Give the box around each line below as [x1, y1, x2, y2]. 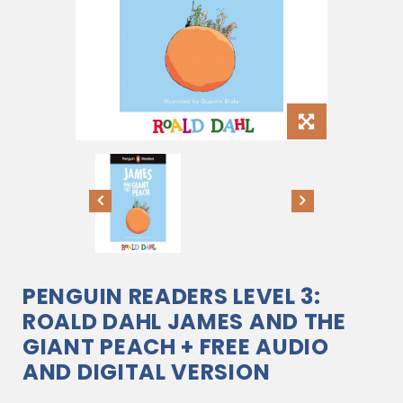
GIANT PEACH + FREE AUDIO [22, 332, 329, 362]
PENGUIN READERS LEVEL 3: [22, 282, 321, 311]
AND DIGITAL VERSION [22, 357, 271, 387]
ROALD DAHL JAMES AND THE [22, 307, 346, 336]
